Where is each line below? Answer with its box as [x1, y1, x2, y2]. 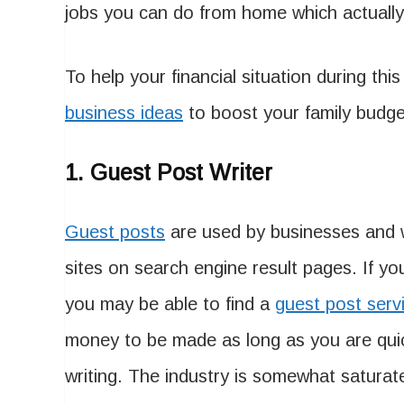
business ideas [65, 103, 183, 123]
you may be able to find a [65, 294, 275, 314]
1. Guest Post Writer [65, 160, 272, 185]
